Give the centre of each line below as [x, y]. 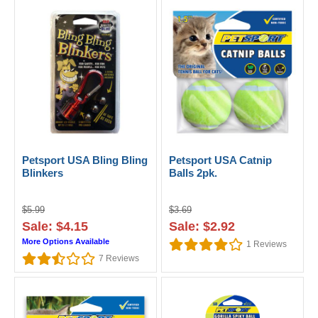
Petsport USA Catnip [221, 160]
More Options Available [66, 241]
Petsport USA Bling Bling [85, 160]
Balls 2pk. [193, 172]
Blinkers [43, 172]
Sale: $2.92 [202, 226]
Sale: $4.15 [55, 226]
